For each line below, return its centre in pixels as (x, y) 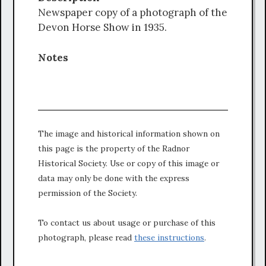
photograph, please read (86, 237)
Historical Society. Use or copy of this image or (129, 163)
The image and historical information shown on (129, 133)
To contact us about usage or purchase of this (127, 222)
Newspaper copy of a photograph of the (133, 13)
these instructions (169, 237)
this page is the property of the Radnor (114, 148)
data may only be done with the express (114, 178)
